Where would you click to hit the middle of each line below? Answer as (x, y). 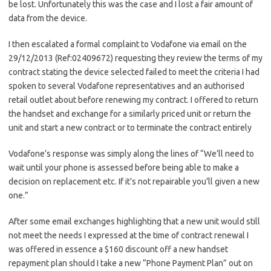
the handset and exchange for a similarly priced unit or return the (130, 114)
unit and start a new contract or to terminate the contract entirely (130, 128)
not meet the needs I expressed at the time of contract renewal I (129, 235)
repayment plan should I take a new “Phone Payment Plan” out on (131, 263)
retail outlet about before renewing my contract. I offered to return (133, 100)
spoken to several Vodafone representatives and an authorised (126, 86)
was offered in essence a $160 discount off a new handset (118, 249)
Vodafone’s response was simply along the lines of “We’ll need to (131, 154)
